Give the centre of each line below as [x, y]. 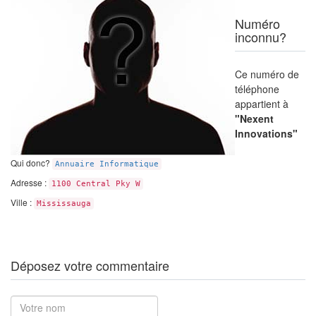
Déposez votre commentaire [90, 265]
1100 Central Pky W [96, 184]
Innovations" [266, 133]
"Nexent [254, 119]
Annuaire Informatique [107, 164]
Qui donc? [31, 163]
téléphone [257, 89]
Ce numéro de [267, 74]
